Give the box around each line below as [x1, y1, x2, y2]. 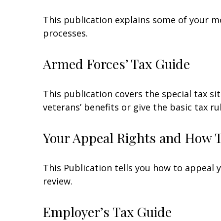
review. [43, 175, 73, 187]
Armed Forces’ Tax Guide [43, 54, 190, 73]
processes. [43, 27, 88, 39]
